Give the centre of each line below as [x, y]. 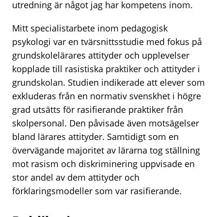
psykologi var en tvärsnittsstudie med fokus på [107, 41]
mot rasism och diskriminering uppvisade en [103, 163]
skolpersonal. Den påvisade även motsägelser [106, 123]
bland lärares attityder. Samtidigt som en [95, 136]
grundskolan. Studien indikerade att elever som [108, 82]
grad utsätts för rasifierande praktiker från [98, 109]
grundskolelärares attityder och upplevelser [101, 55]
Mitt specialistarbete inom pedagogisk [90, 28]
